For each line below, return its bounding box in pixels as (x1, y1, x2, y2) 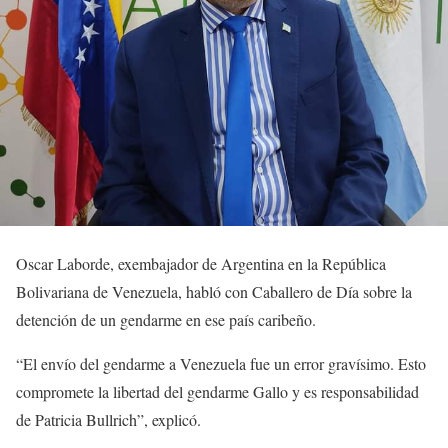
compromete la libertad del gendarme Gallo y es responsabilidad (16, 381, 419, 402)
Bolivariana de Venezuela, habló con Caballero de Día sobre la (16, 281, 412, 302)
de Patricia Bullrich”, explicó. (16, 409, 201, 430)
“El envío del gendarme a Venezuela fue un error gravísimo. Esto (16, 353, 426, 374)
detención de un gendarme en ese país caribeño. (16, 309, 316, 330)
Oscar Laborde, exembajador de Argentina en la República (16, 253, 386, 274)
